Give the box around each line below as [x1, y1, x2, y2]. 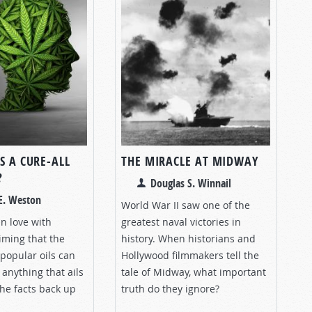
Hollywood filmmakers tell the [121, 248, 259, 262]
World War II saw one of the [121, 198, 250, 212]
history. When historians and [121, 231, 256, 245]
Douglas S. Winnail [150, 175, 231, 191]
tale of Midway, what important [121, 265, 266, 279]
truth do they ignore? [121, 281, 219, 295]
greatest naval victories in [121, 214, 241, 228]
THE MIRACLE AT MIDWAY [121, 152, 258, 170]
